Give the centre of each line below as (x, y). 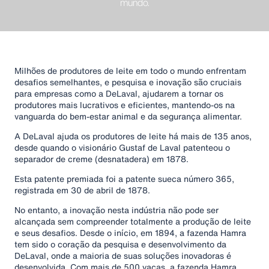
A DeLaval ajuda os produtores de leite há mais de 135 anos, (133, 136)
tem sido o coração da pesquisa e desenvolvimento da (120, 244)
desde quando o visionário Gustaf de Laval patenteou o (122, 147)
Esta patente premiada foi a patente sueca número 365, (124, 179)
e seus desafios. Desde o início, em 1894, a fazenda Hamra (130, 233)
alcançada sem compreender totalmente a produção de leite (133, 221)
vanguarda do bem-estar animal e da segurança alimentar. (128, 116)
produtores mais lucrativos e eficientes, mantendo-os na (125, 105)
